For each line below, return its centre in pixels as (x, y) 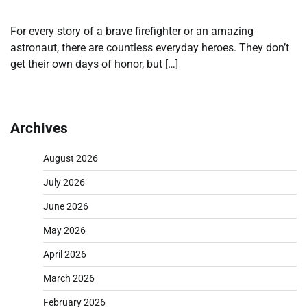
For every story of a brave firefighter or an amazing (132, 31)
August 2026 (71, 158)
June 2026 (66, 206)
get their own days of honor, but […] (94, 64)
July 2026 (64, 182)
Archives (39, 128)
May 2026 (64, 230)
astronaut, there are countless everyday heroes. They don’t (150, 47)
